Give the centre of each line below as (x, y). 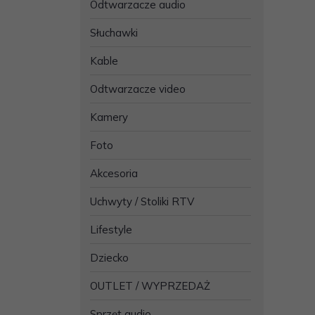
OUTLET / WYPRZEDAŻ (150, 285)
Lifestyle (111, 229)
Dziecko (109, 257)
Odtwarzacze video (138, 89)
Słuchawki (114, 32)
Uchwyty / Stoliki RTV (142, 201)
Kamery (109, 117)
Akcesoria (114, 173)
